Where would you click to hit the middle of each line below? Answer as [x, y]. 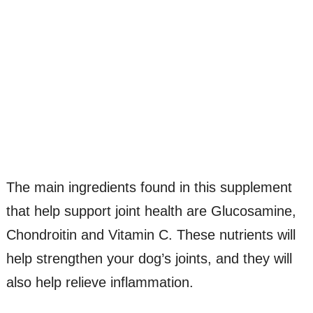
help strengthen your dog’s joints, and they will [149, 259]
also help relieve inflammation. [100, 283]
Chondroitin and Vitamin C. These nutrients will [151, 235]
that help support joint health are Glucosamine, [151, 211]
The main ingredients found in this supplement [149, 188]
